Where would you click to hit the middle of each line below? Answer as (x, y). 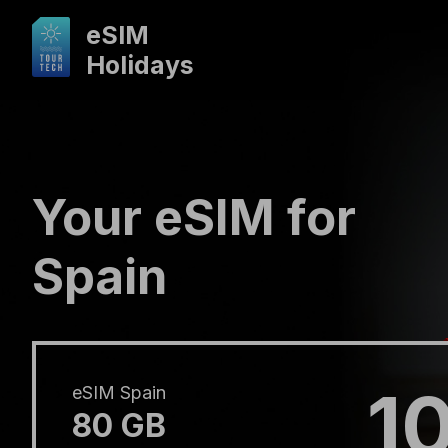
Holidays (140, 65)
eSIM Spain (119, 392)
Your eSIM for (194, 217)
